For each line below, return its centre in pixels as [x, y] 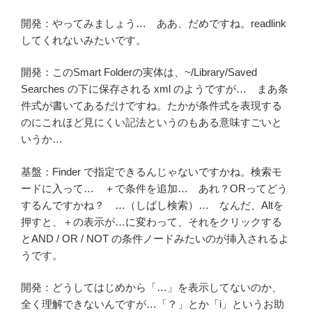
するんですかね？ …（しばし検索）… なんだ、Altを [152, 205]
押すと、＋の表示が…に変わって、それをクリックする [151, 221]
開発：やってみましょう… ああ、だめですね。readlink [154, 23]
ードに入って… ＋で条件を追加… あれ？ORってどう [154, 188]
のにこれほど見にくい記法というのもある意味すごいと [151, 123]
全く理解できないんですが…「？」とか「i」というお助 [153, 304]
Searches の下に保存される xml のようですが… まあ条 [155, 89]
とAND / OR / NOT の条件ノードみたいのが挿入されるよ [155, 238]
